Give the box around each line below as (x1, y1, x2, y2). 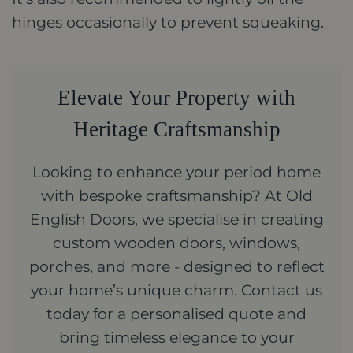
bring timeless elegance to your (58, 328, 295, 347)
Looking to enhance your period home (32, 162, 321, 181)
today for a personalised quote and (46, 304, 307, 323)
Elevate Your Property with (58, 85, 295, 110)
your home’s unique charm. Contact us (31, 281, 322, 299)
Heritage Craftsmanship (72, 117, 281, 141)
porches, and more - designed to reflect (28, 257, 325, 276)
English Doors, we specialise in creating (29, 210, 324, 229)
